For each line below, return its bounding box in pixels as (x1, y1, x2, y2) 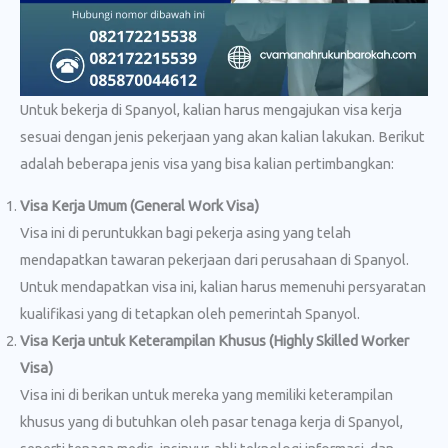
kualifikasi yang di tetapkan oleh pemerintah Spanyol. (20, 304, 360, 322)
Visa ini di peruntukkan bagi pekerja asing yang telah (20, 223, 351, 241)
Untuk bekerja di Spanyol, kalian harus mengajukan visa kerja (20, 101, 402, 119)
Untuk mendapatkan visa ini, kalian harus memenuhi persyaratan (20, 277, 426, 295)
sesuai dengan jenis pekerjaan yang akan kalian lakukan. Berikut (20, 128, 425, 146)
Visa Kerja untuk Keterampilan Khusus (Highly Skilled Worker (20, 331, 409, 349)
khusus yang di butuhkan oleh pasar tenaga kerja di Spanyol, (20, 412, 403, 430)
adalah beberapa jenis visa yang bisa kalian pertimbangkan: (20, 155, 394, 173)
